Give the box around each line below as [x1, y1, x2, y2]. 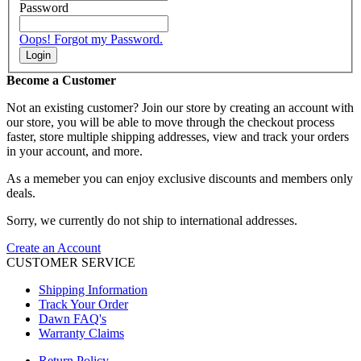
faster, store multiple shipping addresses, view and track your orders [6, 130, 349, 144]
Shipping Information [39, 283, 147, 297]
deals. [6, 186, 35, 201]
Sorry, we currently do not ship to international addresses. [6, 214, 297, 228]
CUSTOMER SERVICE [6, 255, 135, 270]
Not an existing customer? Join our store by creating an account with [6, 101, 354, 115]
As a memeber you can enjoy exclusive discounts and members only [6, 172, 353, 186]
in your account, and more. [6, 144, 143, 159]
